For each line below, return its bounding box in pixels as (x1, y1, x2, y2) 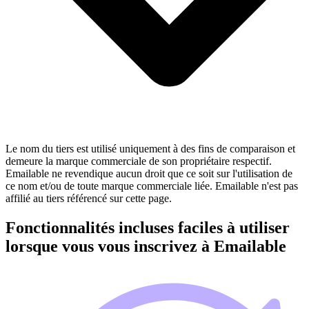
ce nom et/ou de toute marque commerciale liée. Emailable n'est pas (6, 179, 298, 192)
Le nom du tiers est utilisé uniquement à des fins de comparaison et (6, 142, 295, 154)
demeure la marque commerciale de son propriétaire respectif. (6, 154, 272, 167)
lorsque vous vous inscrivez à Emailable (6, 237, 286, 255)
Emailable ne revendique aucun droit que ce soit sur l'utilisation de (6, 167, 292, 179)
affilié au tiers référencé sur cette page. (6, 192, 172, 204)
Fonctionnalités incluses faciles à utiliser (6, 218, 290, 237)
